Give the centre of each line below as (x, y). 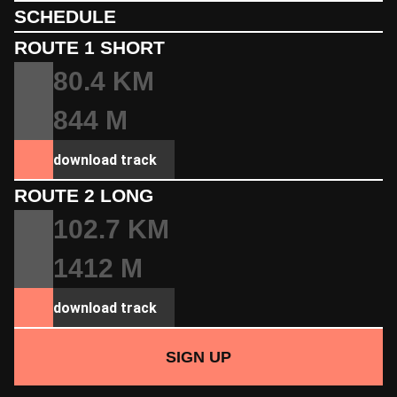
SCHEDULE (65, 16)
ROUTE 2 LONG (84, 195)
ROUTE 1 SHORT (90, 47)
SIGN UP (198, 357)
